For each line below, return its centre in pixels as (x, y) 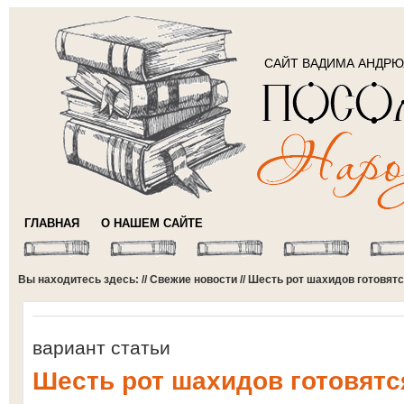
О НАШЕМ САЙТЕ (152, 223)
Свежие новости (193, 280)
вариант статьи (101, 348)
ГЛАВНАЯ (52, 223)
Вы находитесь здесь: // (84, 280)
